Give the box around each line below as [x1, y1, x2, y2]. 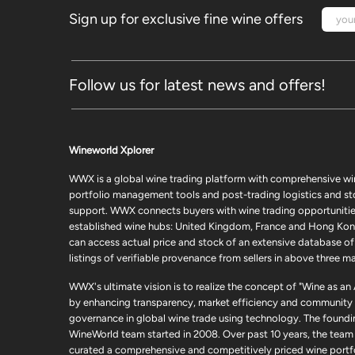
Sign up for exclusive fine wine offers [69, 10, 303, 29]
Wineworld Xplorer [69, 144, 154, 157]
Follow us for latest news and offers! [69, 75, 326, 95]
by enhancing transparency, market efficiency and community [69, 296, 353, 309]
